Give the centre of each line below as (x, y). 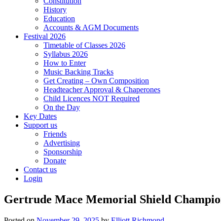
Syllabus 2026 (66, 54)
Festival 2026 (45, 36)
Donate (55, 160)
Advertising (62, 143)
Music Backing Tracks (78, 72)
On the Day (62, 107)
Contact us (40, 169)
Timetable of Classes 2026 (84, 45)
